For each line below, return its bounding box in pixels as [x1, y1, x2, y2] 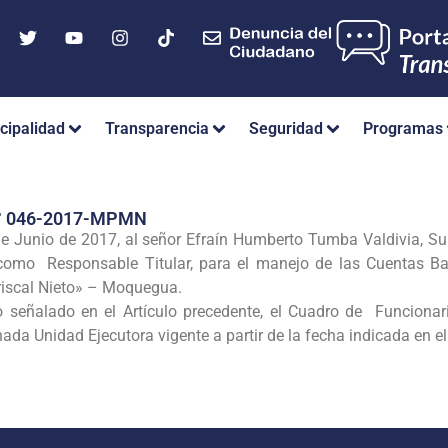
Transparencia [105, 119, 209, 139]
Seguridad [249, 119, 323, 139]
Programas [363, 119, 443, 139]
